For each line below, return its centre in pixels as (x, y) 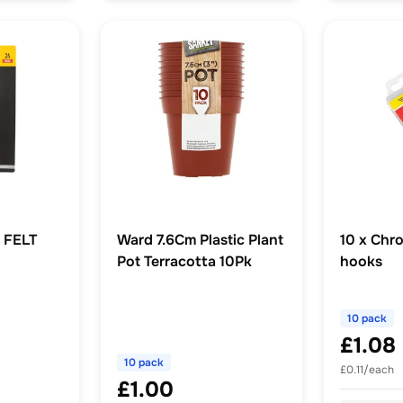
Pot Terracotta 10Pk (184, 262)
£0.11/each (367, 370)
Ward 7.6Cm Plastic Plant (200, 240)
